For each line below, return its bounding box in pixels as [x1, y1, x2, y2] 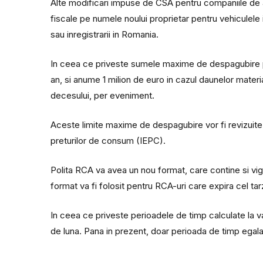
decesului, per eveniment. [50, 89, 155, 101]
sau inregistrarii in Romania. [50, 28, 159, 40]
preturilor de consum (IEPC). [50, 134, 166, 146]
